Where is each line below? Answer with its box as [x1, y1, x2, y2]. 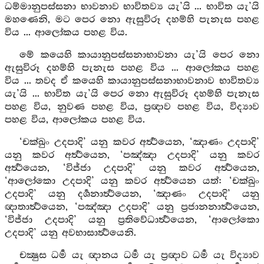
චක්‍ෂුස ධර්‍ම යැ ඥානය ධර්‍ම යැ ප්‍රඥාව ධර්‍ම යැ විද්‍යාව [19, 250, 259, 261]
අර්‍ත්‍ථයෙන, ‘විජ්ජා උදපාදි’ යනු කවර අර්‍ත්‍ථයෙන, [5, 163, 259, 174]
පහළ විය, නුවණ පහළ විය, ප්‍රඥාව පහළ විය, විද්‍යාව [5, 101, 259, 113]
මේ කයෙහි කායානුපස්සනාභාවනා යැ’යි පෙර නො [19, 49, 259, 61]
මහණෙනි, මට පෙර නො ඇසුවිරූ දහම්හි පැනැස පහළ [5, 14, 259, 25]
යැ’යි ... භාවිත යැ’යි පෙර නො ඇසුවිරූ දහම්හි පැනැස [5, 88, 259, 100]
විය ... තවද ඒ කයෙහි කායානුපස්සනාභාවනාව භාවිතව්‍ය [5, 75, 259, 87]
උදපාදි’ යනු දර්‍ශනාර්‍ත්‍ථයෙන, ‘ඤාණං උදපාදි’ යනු [5, 189, 259, 200]
